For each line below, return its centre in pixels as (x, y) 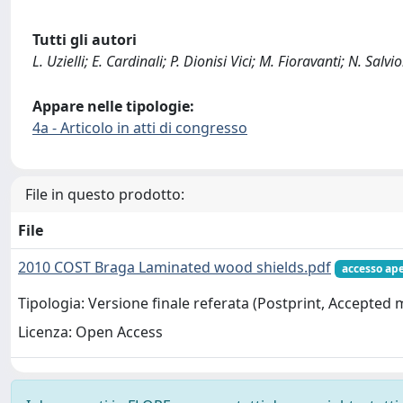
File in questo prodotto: (105, 194)
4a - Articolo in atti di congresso (140, 128)
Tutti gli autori (85, 40)
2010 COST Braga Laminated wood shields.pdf (175, 267)
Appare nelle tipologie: (113, 106)
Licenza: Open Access (90, 332)
